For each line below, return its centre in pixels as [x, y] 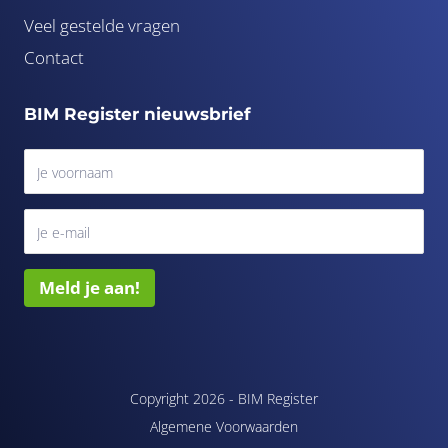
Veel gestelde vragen [102, 25]
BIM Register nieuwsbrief [137, 113]
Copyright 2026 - [184, 398]
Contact [54, 57]
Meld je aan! [89, 287]
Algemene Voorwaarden [224, 426]
